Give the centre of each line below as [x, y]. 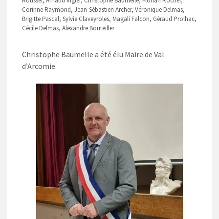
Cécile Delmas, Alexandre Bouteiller [68, 28]
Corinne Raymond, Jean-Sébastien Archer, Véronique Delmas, [103, 10]
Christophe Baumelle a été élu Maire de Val [93, 55]
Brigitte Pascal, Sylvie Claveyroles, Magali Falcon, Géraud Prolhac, [109, 19]
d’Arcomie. [39, 66]
